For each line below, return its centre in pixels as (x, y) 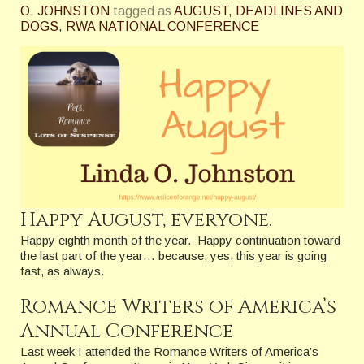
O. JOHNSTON (65, 11)
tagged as (142, 11)
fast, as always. (62, 271)
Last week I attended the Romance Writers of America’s (169, 351)
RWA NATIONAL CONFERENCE (162, 26)
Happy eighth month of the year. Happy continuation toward (180, 240)
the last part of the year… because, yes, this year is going (173, 256)
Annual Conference (127, 331)
